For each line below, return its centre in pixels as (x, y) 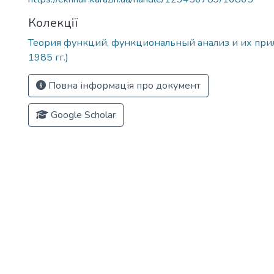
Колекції (53, 23)
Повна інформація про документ (123, 86)
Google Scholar (82, 115)
